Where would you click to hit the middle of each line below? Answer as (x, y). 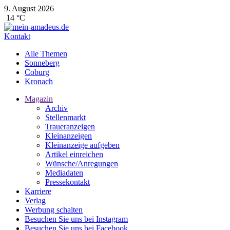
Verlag (35, 200)
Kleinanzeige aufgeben (82, 145)
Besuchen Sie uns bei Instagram (76, 219)
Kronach (39, 81)
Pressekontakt (68, 182)
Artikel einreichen (74, 154)
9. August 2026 (29, 8)
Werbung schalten (54, 210)
